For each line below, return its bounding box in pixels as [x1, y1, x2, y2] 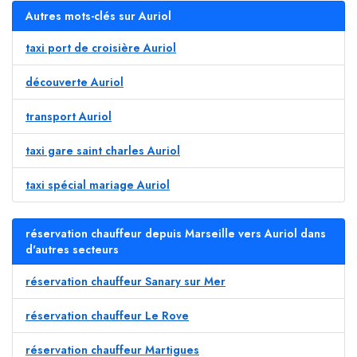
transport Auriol [25, 108, 112, 125]
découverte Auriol [25, 74, 124, 91]
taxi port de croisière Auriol [25, 40, 176, 57]
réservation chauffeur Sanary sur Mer [25, 273, 226, 290]
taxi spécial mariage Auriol [25, 177, 170, 194]
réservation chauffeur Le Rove [25, 308, 189, 324]
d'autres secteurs [25, 241, 119, 258]
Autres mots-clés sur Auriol [25, 8, 171, 25]
